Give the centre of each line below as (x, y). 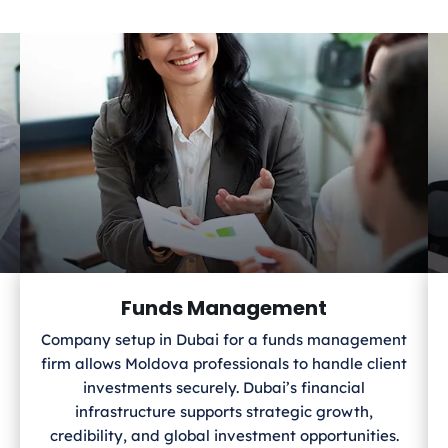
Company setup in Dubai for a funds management (224, 340)
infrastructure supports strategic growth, (224, 412)
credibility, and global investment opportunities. (224, 436)
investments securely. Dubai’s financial (224, 388)
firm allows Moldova (115, 364)
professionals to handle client (300, 364)
